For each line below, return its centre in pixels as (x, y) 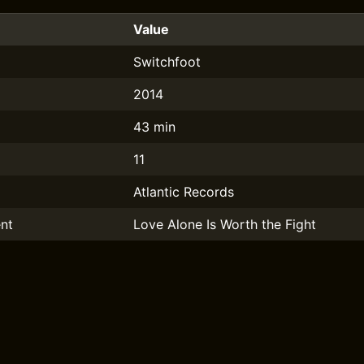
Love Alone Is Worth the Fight (225, 224)
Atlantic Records (184, 192)
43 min (154, 127)
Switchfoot (167, 62)
